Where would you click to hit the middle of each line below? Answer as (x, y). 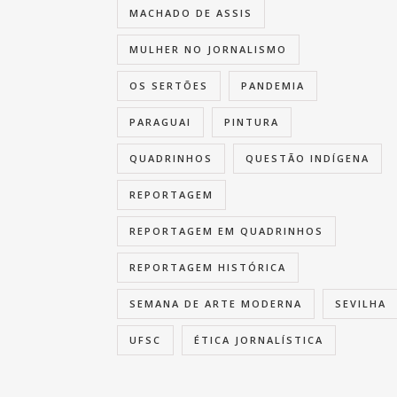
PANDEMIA (273, 86)
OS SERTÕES (169, 86)
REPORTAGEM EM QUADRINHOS (226, 231)
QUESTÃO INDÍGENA (307, 159)
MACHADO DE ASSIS (191, 13)
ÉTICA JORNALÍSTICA (259, 340)
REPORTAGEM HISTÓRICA (208, 268)
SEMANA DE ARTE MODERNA (216, 304)
